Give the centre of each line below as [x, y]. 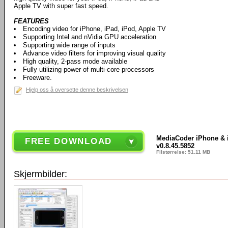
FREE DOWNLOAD [68, 141]
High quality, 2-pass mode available [75, 61]
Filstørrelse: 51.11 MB [183, 152]
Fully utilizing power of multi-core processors [89, 69]
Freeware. [37, 78]
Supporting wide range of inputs [69, 45]
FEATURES [31, 21]
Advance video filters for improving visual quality [94, 53]
